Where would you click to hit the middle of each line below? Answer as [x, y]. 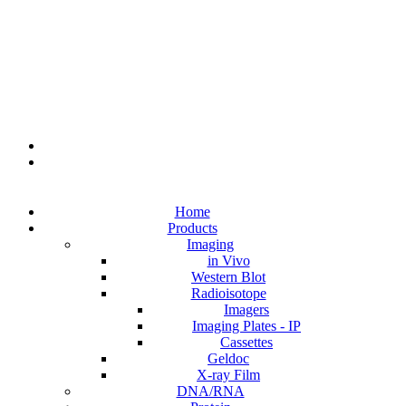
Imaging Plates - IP [246, 326]
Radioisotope [228, 294]
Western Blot [228, 277]
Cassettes [246, 343]
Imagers [246, 310]
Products [192, 228]
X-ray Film [228, 375]
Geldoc [228, 359]
